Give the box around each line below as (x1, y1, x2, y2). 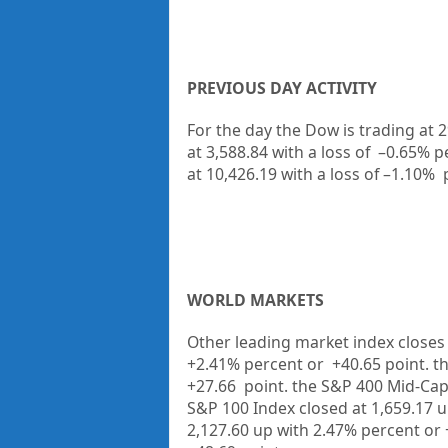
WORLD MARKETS (186, 289, 324, 312)
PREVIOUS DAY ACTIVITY (186, 77, 377, 100)
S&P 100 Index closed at (186, 397, 367, 420)
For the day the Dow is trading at (186, 119, 434, 142)
